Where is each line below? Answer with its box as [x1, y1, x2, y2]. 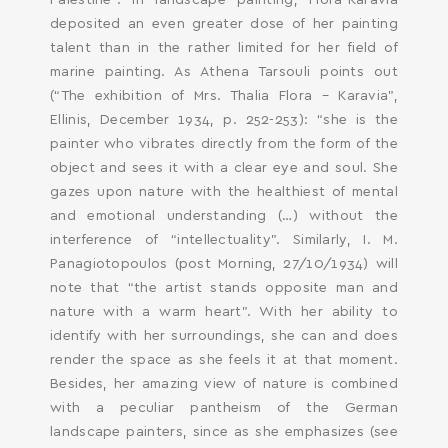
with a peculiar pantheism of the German [50, 401, 398, 415]
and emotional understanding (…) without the [50, 209, 398, 223]
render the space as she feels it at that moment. [50, 353, 398, 367]
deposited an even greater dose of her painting [50, 17, 398, 31]
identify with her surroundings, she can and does [50, 329, 398, 343]
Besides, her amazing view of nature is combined [50, 377, 398, 391]
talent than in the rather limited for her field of [50, 41, 398, 55]
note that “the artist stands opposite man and [50, 281, 398, 295]
